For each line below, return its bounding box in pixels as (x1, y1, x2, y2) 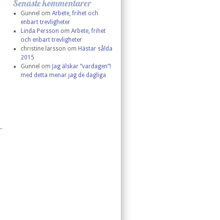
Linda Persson (20, 27, 59, 34)
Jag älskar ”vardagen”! (52, 63, 111, 70)
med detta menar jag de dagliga (20, 72, 106, 79)
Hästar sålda (78, 45, 112, 52)
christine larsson (20, 45, 66, 52)
